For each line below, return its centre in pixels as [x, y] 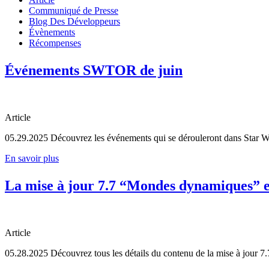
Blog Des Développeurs [74, 21]
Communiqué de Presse [74, 10]
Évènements [52, 32]
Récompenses [55, 43]
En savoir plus [32, 158]
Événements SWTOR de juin [94, 70]
